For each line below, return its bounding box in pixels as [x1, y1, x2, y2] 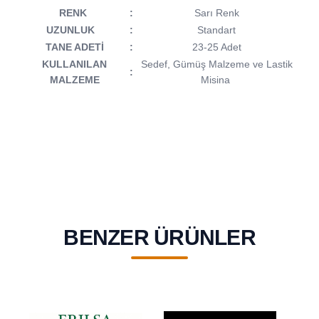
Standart [194, 24, 236, 36]
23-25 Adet [189, 41, 241, 53]
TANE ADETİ [45, 41, 104, 53]
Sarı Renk [191, 7, 239, 19]
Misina [200, 74, 230, 85]
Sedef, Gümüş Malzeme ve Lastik [137, 58, 293, 70]
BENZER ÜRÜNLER [63, 226, 256, 249]
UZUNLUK [46, 24, 103, 36]
